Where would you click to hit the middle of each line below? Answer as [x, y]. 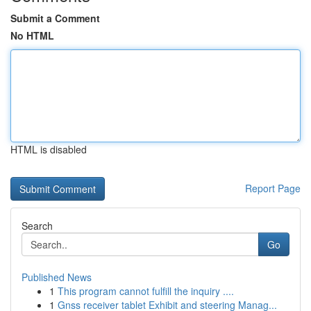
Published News [57, 277]
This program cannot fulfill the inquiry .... [146, 291]
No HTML [32, 35]
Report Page [273, 188]
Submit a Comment [55, 18]
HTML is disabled [49, 149]
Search [37, 226]
